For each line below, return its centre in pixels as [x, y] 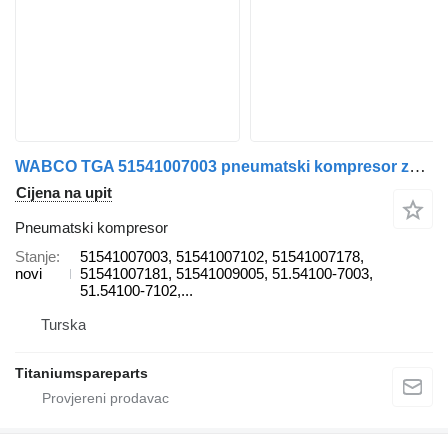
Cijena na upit [64, 193]
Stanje [35, 257]
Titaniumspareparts [81, 373]
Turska [63, 325]
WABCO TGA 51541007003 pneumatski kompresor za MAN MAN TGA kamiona [417, 167]
